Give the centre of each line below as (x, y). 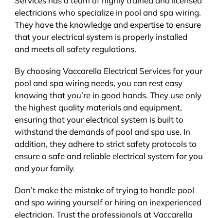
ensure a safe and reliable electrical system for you (109, 156)
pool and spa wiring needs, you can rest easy (98, 83)
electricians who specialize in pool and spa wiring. (108, 13)
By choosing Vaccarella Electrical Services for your (108, 71)
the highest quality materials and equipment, (98, 108)
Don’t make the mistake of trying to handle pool (104, 190)
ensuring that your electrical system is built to (99, 120)
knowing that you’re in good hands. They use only (108, 95)
